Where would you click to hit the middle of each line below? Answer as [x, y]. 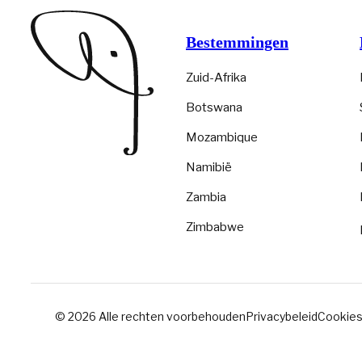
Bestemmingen [237, 42]
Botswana [214, 107]
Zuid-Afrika [216, 77]
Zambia [206, 197]
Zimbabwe [215, 227]
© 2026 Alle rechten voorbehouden [150, 316]
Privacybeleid [282, 316]
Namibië [209, 167]
